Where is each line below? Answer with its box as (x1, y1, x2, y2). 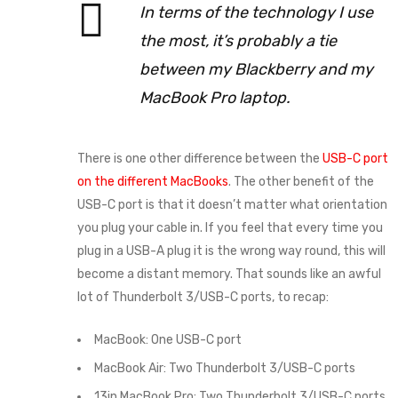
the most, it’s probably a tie (139, 31, 337, 51)
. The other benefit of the (227, 174, 374, 189)
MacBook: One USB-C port (93, 332, 242, 347)
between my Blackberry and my (139, 60, 373, 79)
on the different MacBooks (76, 174, 228, 189)
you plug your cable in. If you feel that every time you (76, 220, 383, 235)
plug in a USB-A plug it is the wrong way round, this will (76, 243, 386, 259)
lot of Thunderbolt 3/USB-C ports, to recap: (76, 290, 329, 305)
